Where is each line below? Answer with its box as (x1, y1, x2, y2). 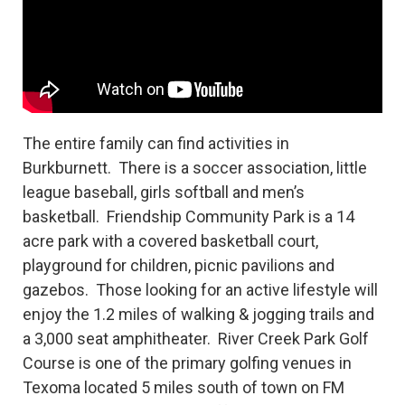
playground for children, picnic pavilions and (23, 255, 334, 275)
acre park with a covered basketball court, (23, 231, 318, 250)
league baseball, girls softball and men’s (23, 182, 305, 202)
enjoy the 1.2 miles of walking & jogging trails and (23, 304, 374, 324)
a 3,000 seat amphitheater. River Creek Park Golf (23, 328, 369, 348)
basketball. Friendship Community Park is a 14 (23, 206, 354, 226)
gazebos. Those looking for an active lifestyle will (23, 279, 378, 299)
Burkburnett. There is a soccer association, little (23, 157, 367, 177)
